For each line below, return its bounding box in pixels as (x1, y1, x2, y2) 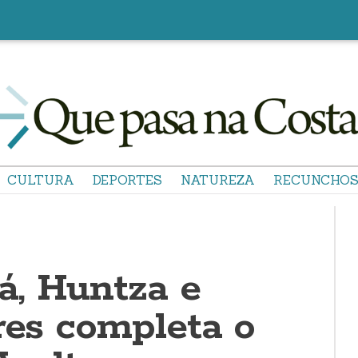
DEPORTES (93, 172, 162, 188)
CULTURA (7, 172, 74, 188)
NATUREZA (181, 172, 255, 188)
